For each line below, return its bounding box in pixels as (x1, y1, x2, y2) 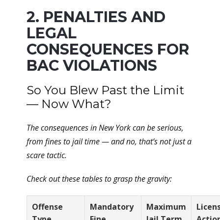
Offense (32, 201, 63, 212)
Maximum (146, 201, 186, 212)
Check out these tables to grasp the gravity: (27, 173, 172, 184)
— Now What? (27, 97, 111, 111)
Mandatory (90, 201, 134, 212)
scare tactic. (27, 150, 67, 161)
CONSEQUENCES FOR (27, 40, 189, 58)
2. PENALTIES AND (27, 8, 165, 26)
